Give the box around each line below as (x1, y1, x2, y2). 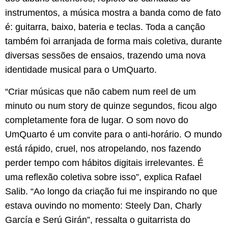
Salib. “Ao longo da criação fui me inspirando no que (5, 186, 217, 196)
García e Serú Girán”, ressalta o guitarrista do (5, 214, 190, 225)
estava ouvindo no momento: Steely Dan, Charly (5, 200, 202, 211)
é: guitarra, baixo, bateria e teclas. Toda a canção (5, 22, 205, 33)
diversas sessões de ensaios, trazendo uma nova (5, 50, 206, 61)
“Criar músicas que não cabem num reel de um (5, 86, 196, 97)
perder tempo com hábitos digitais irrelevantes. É (5, 157, 204, 168)
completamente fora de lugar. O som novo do (5, 115, 188, 125)
